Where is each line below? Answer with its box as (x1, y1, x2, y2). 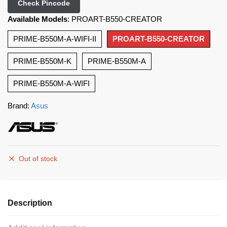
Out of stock (19, 154, 57, 163)
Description (8, 198, 52, 207)
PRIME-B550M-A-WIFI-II (13, 34, 96, 43)
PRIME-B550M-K (13, 56, 71, 65)
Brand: (8, 101, 31, 110)
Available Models (8, 14, 67, 23)
